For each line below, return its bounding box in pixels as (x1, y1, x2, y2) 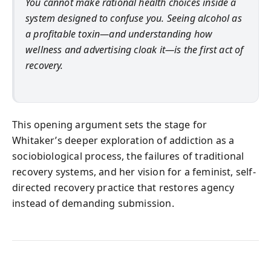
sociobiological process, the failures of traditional (12, 149, 244, 163)
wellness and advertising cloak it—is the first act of (25, 43, 244, 56)
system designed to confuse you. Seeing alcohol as (25, 11, 242, 25)
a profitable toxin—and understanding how (25, 27, 213, 41)
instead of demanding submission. (12, 196, 174, 210)
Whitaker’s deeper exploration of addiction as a (12, 133, 235, 147)
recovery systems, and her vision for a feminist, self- (12, 165, 256, 178)
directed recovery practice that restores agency (12, 180, 235, 194)
